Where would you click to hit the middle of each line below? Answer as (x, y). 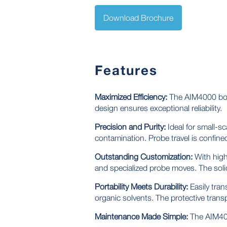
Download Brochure (138, 17)
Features (126, 70)
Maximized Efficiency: (131, 97)
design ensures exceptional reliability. (158, 108)
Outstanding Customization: (144, 156)
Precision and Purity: (130, 126)
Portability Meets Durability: (141, 186)
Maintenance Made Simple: (141, 216)
